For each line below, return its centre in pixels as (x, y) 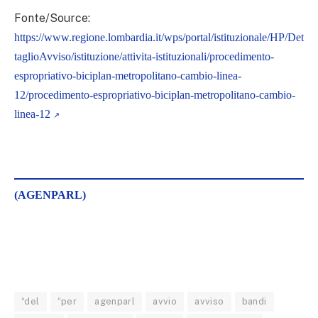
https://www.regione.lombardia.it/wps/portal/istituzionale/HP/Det (159, 38)
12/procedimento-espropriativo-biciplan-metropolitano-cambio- (155, 95)
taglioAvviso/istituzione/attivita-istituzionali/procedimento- (144, 57)
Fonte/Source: (52, 18)
